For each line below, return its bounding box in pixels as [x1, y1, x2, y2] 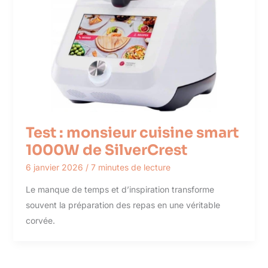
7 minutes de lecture [90, 162, 170, 173]
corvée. [25, 215, 55, 226]
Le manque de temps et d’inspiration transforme [25, 184, 214, 195]
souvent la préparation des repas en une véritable [25, 200, 220, 211]
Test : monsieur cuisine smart [25, 123, 239, 142]
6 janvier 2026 [25, 162, 86, 173]
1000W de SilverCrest [25, 141, 187, 159]
